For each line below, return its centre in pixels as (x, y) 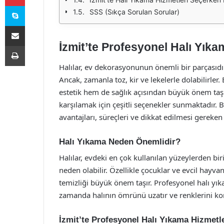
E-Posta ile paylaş (34, 25)
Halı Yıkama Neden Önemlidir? (120, 141)
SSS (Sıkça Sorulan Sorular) (134, 12)
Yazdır (34, 45)
